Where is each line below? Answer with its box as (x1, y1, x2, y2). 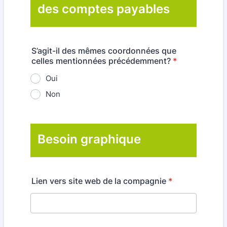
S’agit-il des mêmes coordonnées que (31, 46, 176, 56)
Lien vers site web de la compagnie (31, 176, 166, 186)
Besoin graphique (37, 132, 141, 146)
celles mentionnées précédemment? (31, 56, 171, 66)
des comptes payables (37, 2, 170, 16)
